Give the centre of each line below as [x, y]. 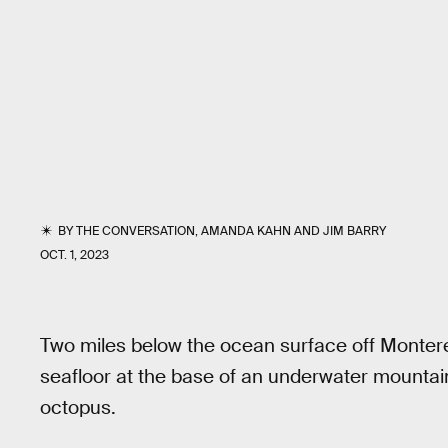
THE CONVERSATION [136, 231]
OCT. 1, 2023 [74, 255]
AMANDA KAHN [246, 231]
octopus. [78, 407]
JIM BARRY [355, 231]
